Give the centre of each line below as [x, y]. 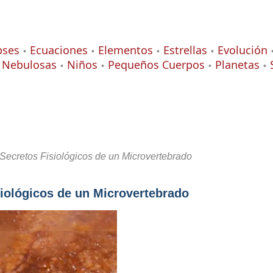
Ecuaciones [59, 50]
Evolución [243, 50]
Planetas [237, 65]
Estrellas [185, 50]
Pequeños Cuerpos [156, 65]
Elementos [126, 50]
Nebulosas [29, 65]
